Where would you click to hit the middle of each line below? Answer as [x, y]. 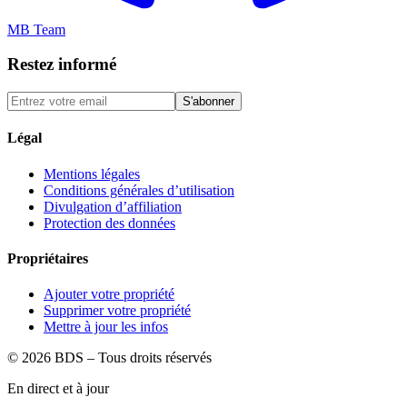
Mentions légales [92, 174]
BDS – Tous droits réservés [133, 358]
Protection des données [109, 223]
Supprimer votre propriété [117, 311]
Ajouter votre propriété [109, 294]
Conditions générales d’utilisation [139, 190]
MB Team [36, 29]
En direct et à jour [58, 389]
